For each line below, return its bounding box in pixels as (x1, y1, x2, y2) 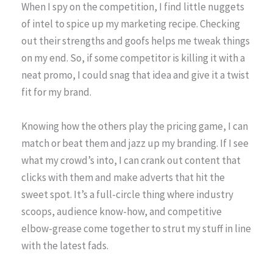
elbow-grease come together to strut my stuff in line (21, 221, 251, 235)
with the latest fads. (21, 238, 108, 252)
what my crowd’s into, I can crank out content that (21, 153, 241, 167)
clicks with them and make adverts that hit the (21, 170, 225, 184)
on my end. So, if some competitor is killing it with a (21, 51, 245, 65)
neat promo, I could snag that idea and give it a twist (21, 68, 249, 82)
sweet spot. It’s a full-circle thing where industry (21, 187, 233, 201)
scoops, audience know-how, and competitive (21, 204, 222, 218)
